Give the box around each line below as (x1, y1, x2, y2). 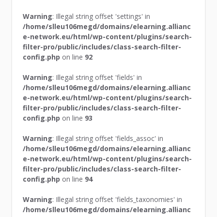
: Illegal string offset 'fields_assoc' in (52, 133, 164, 143)
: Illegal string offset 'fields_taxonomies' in (52, 194, 183, 204)
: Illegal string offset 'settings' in (52, 11, 151, 21)
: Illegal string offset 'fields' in (52, 72, 142, 82)
